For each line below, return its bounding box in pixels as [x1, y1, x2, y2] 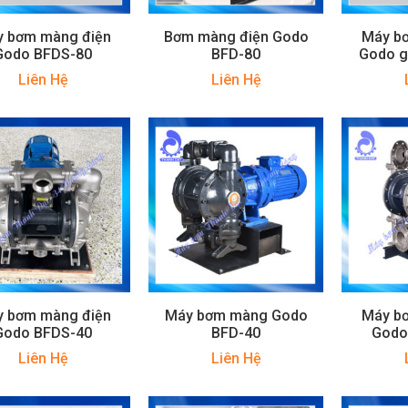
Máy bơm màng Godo [164, 306, 308, 324]
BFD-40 [211, 323, 261, 342]
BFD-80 [211, 45, 261, 63]
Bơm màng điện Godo [163, 27, 309, 46]
